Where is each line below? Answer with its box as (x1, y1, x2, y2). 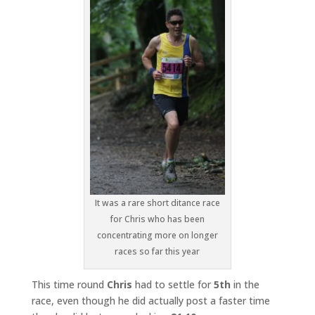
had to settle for (131, 278, 214, 292)
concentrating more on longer (96, 229, 218, 242)
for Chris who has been (110, 213, 205, 226)
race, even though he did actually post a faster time (31, 294, 270, 308)
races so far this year (115, 245, 200, 258)
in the (230, 278, 259, 292)
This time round (31, 278, 107, 292)
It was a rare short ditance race (94, 197, 220, 210)
